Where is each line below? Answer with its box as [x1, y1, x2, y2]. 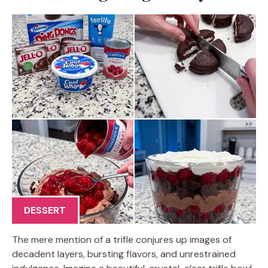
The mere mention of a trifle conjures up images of [12, 233, 232, 246]
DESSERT [24, 204, 66, 217]
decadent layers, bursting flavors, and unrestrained [12, 248, 236, 260]
